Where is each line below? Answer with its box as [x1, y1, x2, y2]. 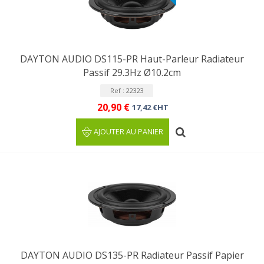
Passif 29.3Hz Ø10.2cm [83, 66, 181, 79]
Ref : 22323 [110, 86, 144, 95]
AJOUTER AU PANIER [94, 127, 164, 137]
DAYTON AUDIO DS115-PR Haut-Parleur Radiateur [20, 52, 244, 65]
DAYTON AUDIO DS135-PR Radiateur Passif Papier [20, 249, 244, 262]
